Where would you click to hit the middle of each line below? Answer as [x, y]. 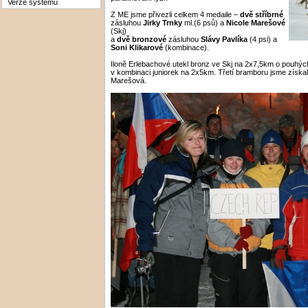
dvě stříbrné [262, 14]
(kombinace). [186, 47]
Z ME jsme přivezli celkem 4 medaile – [175, 14]
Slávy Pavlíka [224, 39]
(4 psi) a [262, 39]
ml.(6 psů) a [204, 22]
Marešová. [129, 80]
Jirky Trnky [163, 22]
